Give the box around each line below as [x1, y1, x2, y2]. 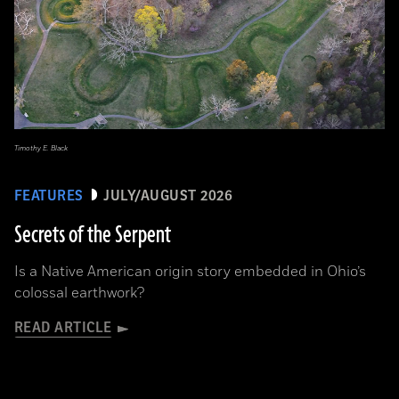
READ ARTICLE [14, 320, 112, 336]
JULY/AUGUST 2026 [103, 188, 233, 204]
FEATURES [14, 188, 84, 204]
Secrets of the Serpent [14, 219, 171, 251]
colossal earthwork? [14, 283, 144, 303]
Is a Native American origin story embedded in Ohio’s [14, 262, 366, 281]
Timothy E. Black [14, 143, 68, 153]
